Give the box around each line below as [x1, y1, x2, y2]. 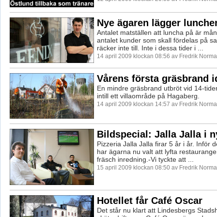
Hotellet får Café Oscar [96, 195, 202, 206]
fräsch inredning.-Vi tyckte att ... [96, 155, 194, 163]
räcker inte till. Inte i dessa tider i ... [96, 44, 203, 52]
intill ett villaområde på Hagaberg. [96, 92, 200, 100]
